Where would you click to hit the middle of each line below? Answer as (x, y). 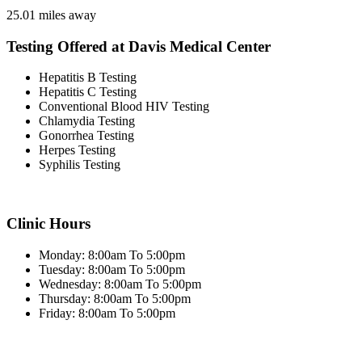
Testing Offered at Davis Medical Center (139, 46)
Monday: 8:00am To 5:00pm (112, 255)
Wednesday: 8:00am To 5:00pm (120, 284)
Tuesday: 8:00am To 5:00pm (112, 269)
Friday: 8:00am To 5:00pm (107, 313)
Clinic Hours (48, 224)
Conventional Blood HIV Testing (124, 107)
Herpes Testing (77, 150)
